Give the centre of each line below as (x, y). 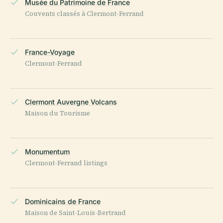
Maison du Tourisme (57, 113)
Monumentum (47, 152)
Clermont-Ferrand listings (66, 163)
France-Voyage (50, 52)
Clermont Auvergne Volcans (71, 102)
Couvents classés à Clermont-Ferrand (84, 14)
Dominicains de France (63, 202)
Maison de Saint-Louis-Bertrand (75, 213)
